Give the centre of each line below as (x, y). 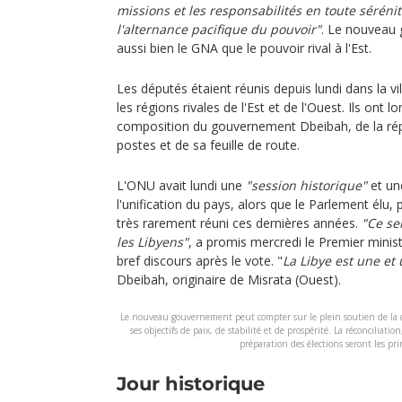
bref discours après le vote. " (200, 261)
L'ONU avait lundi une (181, 185)
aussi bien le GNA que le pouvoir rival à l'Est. (244, 48)
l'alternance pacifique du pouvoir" (219, 29)
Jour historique (191, 384)
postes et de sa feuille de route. (208, 145)
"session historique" (306, 185)
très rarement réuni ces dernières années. (239, 223)
